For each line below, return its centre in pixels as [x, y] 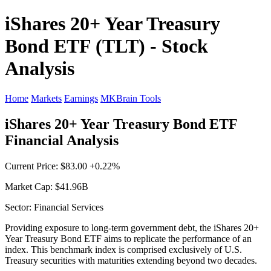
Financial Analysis [62, 140]
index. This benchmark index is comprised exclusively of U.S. [123, 249]
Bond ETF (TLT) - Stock [106, 46]
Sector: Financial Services [54, 207]
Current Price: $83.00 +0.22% [62, 166]
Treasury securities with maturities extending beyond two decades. [131, 260]
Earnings [81, 98]
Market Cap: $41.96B [47, 186]
